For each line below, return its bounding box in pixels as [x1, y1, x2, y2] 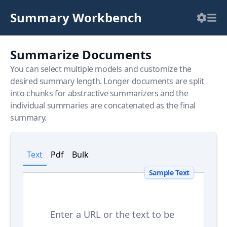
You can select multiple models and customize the [10, 63, 192, 74]
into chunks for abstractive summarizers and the [10, 88, 188, 99]
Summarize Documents [10, 46, 152, 63]
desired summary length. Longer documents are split [10, 75, 205, 87]
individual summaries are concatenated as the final [10, 100, 196, 111]
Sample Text [148, 168, 190, 177]
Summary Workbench [10, 9, 142, 26]
